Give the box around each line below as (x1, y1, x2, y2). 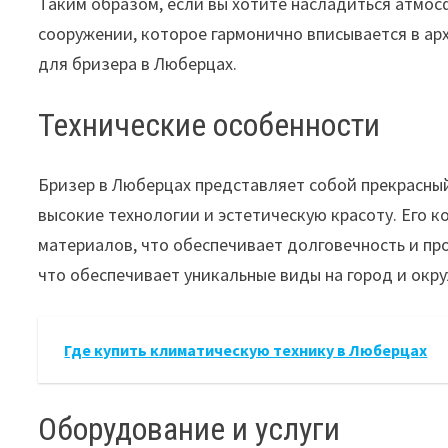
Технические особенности (38, 105, 381, 144)
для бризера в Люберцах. (38, 51, 238, 75)
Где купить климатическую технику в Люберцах (64, 340, 428, 361)
